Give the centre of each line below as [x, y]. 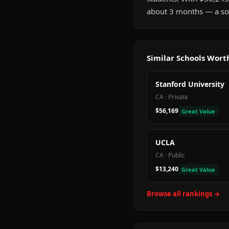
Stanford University [190, 84]
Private [178, 97]
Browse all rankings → [183, 194]
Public [177, 155]
